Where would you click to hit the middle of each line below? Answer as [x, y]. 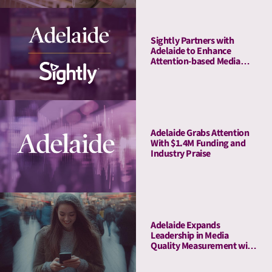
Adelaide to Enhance [191, 51]
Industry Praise [181, 154]
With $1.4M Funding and [198, 144]
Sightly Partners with [192, 41]
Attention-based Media [195, 62]
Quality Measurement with [203, 246]
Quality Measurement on [200, 72]
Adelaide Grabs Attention [200, 133]
